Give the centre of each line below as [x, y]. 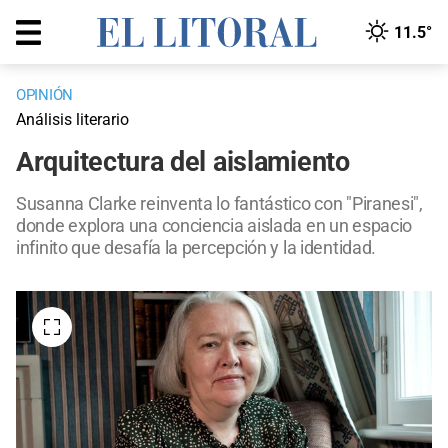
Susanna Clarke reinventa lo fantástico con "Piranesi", [219, 204]
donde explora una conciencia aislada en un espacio [214, 226]
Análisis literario [72, 120]
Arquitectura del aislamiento [183, 162]
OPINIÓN [44, 95]
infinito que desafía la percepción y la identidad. [196, 248]
